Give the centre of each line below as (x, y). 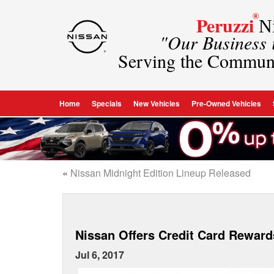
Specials (106, 103)
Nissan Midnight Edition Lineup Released (161, 173)
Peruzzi (225, 25)
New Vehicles (156, 103)
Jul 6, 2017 (100, 255)
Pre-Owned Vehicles (226, 103)
